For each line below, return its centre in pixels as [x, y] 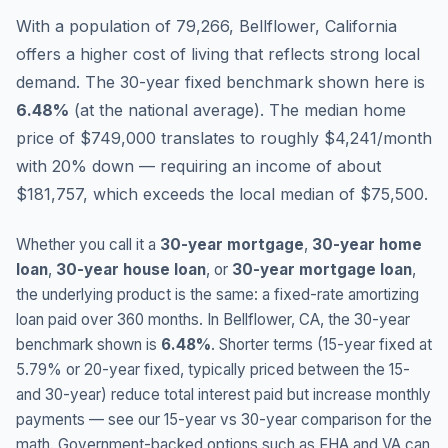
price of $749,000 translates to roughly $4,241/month [224, 138]
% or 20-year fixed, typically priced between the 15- [228, 369]
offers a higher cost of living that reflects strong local [218, 54]
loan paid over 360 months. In [119, 319]
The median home [337, 110]
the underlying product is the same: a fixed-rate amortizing [217, 294]
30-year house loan [131, 269]
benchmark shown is [88, 344]
